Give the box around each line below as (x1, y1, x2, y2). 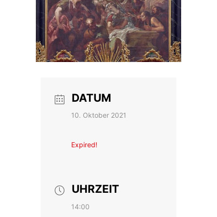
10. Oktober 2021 (71, 110, 126, 119)
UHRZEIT (72, 182, 119, 195)
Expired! (71, 140, 97, 149)
